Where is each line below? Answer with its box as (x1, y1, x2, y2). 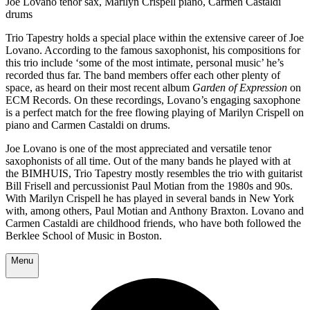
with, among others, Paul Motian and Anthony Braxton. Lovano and (6, 205, 304, 217)
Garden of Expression (192, 82, 287, 94)
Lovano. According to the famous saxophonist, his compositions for (6, 44, 300, 57)
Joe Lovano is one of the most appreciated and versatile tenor (6, 143, 271, 155)
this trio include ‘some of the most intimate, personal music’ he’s (6, 57, 284, 69)
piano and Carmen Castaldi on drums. (6, 119, 170, 131)
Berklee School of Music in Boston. (6, 230, 162, 242)
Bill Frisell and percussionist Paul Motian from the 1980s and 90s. (6, 180, 293, 192)
